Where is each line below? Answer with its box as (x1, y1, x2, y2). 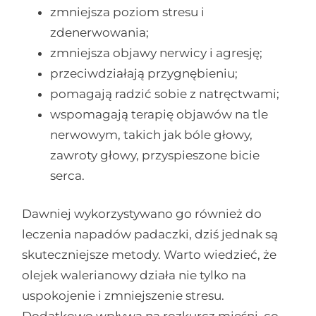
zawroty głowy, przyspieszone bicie (50, 147, 260, 162)
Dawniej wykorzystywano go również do (22, 207, 262, 221)
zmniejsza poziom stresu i (50, 4, 205, 19)
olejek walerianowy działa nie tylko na (22, 268, 247, 283)
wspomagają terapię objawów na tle (50, 107, 269, 121)
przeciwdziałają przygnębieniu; (50, 66, 238, 80)
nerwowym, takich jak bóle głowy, (50, 127, 253, 142)
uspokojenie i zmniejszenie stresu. (22, 288, 225, 303)
